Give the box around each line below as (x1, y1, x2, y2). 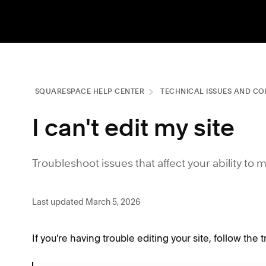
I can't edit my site (32, 118, 235, 142)
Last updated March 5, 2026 (32, 196, 140, 207)
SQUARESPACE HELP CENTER (34, 88, 144, 96)
